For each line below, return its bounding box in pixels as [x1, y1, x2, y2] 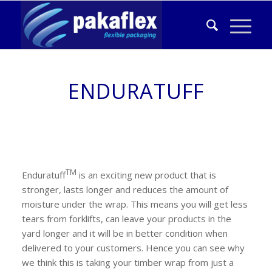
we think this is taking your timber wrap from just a [21, 256, 234, 268]
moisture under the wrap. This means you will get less [21, 197, 248, 210]
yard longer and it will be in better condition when [21, 226, 228, 239]
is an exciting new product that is [76, 168, 216, 181]
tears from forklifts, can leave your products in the [21, 212, 231, 225]
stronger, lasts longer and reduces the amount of [21, 183, 228, 195]
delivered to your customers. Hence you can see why [21, 241, 245, 254]
